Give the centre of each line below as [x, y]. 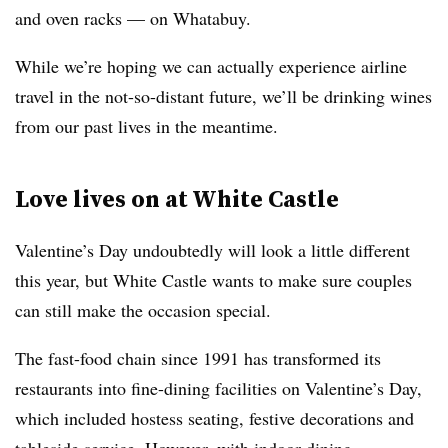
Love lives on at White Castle [177, 198]
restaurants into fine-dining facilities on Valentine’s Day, [218, 388]
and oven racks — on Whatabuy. [133, 18]
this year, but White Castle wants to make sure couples [213, 280]
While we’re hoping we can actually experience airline [211, 66]
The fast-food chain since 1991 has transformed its [198, 358]
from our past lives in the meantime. [146, 126]
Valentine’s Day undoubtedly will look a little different [212, 250]
